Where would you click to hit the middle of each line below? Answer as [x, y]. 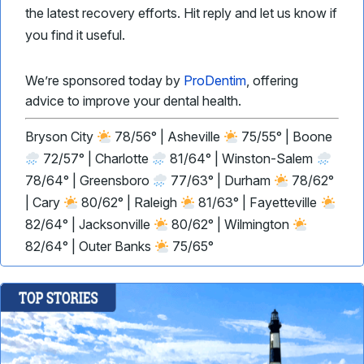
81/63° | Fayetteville [258, 202]
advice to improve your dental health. [135, 101]
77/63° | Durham [221, 180]
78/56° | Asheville [168, 136]
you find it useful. [75, 35]
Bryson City [61, 136]
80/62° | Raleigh [130, 202]
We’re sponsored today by [104, 80]
